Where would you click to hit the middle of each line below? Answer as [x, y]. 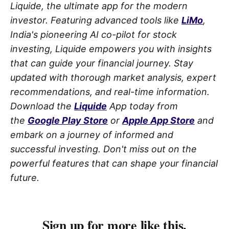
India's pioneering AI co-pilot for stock [94, 34]
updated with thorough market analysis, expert [113, 77]
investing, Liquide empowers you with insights [111, 49]
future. [25, 177]
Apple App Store [158, 120]
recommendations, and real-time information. [110, 91]
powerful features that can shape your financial [114, 163]
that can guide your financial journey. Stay [102, 63]
